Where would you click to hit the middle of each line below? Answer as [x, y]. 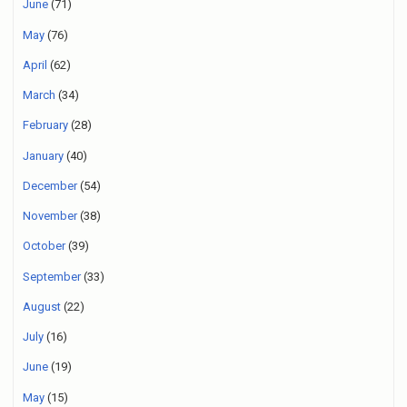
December [50, 185]
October [44, 246]
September [52, 276]
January [43, 155]
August [42, 306]
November [50, 216]
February [45, 125]
